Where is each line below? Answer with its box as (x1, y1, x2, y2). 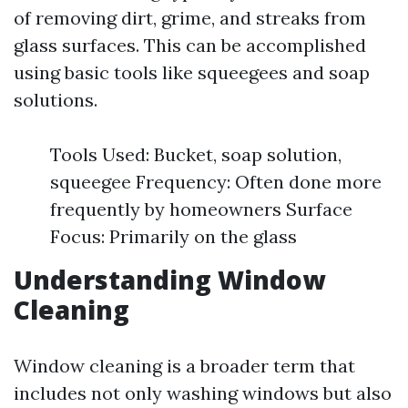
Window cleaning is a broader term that (14, 354, 355, 377)
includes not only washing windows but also (14, 382, 392, 404)
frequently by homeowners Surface (50, 198, 352, 220)
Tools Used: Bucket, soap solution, (50, 143, 342, 166)
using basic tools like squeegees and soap (14, 61, 370, 84)
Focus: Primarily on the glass (50, 225, 297, 248)
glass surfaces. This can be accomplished (14, 34, 366, 56)
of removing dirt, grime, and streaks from (14, 6, 366, 29)
